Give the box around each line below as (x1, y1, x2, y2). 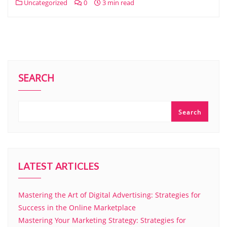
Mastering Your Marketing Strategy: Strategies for (18, 215, 186, 225)
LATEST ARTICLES (18, 160, 99, 172)
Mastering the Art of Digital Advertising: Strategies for (18, 190, 201, 200)
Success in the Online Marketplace (18, 203, 136, 212)
